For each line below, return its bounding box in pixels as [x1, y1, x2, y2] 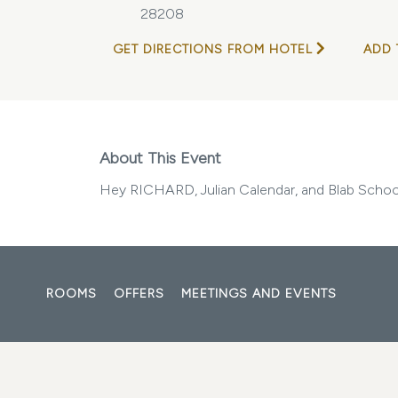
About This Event [99, 148, 221, 168]
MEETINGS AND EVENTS [181, 286, 337, 301]
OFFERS [114, 286, 164, 301]
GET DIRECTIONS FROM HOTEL [113, 42, 313, 57]
